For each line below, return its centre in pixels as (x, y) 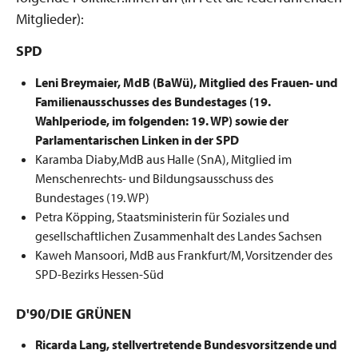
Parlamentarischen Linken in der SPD (137, 139)
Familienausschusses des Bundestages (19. (153, 101)
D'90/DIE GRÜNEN (74, 313)
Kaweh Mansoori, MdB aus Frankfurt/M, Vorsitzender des (184, 255)
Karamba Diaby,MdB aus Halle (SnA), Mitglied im (163, 159)
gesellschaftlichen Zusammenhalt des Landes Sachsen (179, 235)
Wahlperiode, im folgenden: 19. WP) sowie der (162, 120)
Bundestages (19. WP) (92, 197)
